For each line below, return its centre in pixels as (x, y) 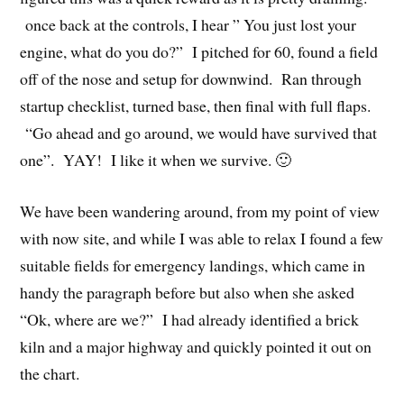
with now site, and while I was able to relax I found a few (202, 238)
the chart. (50, 373)
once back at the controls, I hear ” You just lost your (188, 25)
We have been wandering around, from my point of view (200, 211)
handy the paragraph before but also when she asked (188, 292)
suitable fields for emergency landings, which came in (193, 265)
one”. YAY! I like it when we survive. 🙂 (156, 160)
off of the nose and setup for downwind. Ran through (191, 79)
